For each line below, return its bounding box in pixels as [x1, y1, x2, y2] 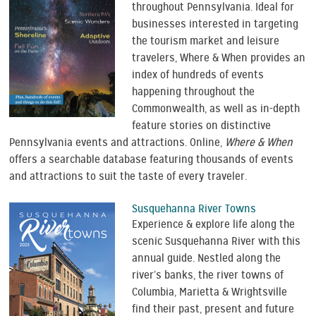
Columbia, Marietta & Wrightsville [132, 284, 288, 299]
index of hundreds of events [132, 67, 265, 82]
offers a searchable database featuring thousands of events [9, 152, 294, 166]
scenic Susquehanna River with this [132, 233, 301, 248]
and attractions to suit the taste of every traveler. [9, 169, 248, 183]
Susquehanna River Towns [132, 201, 257, 216]
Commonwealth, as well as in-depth [132, 101, 300, 116]
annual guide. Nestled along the [132, 250, 281, 265]
